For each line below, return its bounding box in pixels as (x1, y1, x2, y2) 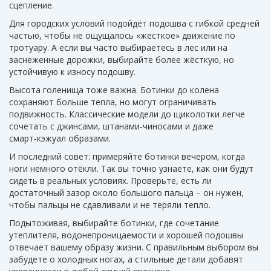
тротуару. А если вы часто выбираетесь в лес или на (9, 42, 227, 54)
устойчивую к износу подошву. (9, 66, 135, 78)
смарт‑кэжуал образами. (9, 132, 111, 145)
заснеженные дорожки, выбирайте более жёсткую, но (9, 54, 234, 66)
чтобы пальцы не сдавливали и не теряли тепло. (9, 199, 211, 211)
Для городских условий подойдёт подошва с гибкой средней (9, 18, 260, 30)
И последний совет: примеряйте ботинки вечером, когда (9, 151, 245, 163)
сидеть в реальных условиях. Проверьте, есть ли (9, 175, 212, 187)
